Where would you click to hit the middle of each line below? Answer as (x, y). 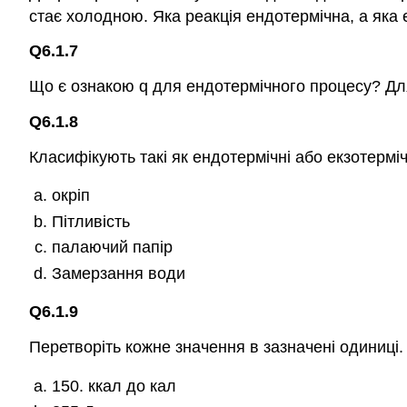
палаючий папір (112, 248)
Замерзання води (118, 273)
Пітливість (90, 221)
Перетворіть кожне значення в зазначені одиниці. (216, 347)
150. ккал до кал (114, 386)
